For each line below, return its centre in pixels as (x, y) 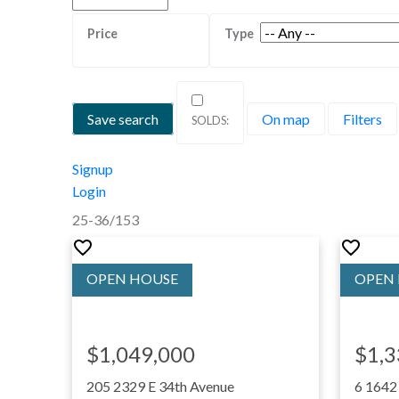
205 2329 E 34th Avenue (160, 386)
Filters (362, 118)
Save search (122, 118)
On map (285, 118)
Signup (92, 168)
